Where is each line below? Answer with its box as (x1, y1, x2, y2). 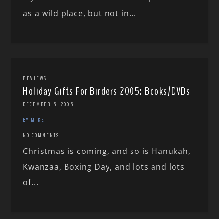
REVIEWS (23, 74, 47, 83)
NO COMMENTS (23, 131, 60, 140)
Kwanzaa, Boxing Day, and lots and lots (23, 161, 185, 173)
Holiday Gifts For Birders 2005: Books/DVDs (23, 84, 191, 99)
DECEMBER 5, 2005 (23, 100, 74, 109)
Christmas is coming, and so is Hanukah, (23, 146, 191, 157)
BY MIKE (23, 116, 45, 124)
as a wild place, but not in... (23, 8, 137, 19)
